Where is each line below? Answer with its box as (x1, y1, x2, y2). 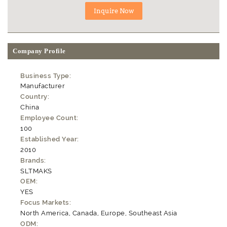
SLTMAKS (20, 167, 52, 175)
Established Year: (20, 135, 79, 143)
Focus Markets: (20, 199, 71, 207)
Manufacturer (20, 82, 65, 90)
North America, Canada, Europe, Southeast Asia (20, 209, 177, 217)
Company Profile (13, 47, 66, 55)
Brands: (20, 156, 46, 164)
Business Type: (20, 71, 71, 80)
